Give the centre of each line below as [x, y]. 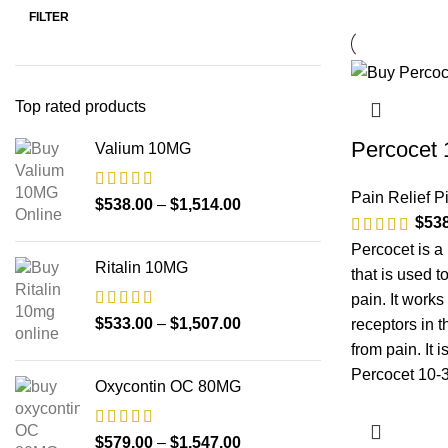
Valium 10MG [143, 148]
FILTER [49, 17]
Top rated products [80, 106]
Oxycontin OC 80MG [168, 386]
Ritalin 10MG [141, 267]
